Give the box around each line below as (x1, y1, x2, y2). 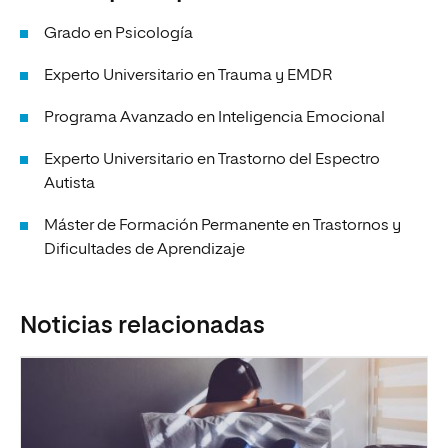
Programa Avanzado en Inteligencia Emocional (44, 109, 385, 126)
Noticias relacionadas (20, 313, 265, 338)
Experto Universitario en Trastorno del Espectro (44, 151, 380, 168)
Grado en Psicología (44, 25, 193, 42)
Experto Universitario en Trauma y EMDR (44, 67, 332, 84)
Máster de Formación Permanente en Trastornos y (44, 217, 401, 234)
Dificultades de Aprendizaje (44, 241, 245, 258)
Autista (44, 175, 95, 192)
